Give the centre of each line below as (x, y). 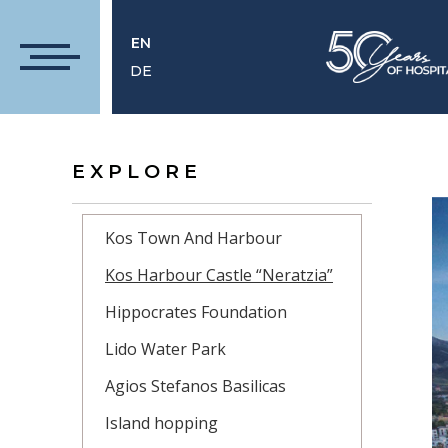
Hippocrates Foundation (196, 312)
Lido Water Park (165, 349)
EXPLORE (137, 171)
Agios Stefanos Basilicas (195, 386)
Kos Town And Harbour (193, 238)
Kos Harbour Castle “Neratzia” (219, 275)
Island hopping (161, 423)
